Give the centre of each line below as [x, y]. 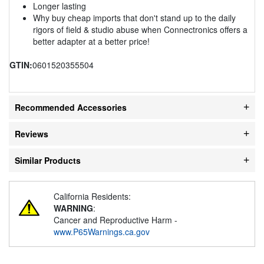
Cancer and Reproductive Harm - [115, 220]
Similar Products [48, 160]
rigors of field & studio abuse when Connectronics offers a [140, 29]
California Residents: [92, 196]
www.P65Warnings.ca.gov [102, 231]
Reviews [32, 133]
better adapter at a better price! [91, 41]
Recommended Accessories [71, 107]
